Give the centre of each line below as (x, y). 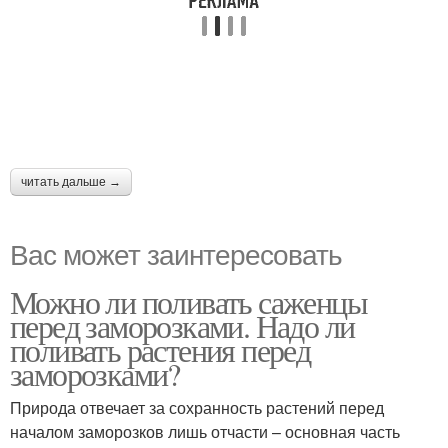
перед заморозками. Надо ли (182, 326)
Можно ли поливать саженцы (188, 302)
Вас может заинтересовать (176, 253)
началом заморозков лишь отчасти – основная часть (205, 432)
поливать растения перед (160, 350)
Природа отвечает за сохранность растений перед (197, 408)
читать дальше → (71, 182)
